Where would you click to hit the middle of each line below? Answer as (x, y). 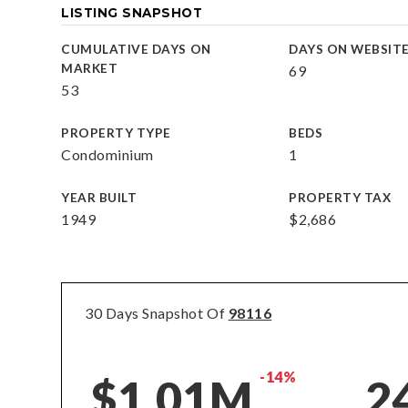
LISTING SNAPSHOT (132, 13)
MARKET (90, 68)
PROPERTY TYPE (116, 133)
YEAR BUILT (99, 198)
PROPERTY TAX (340, 198)
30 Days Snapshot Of (157, 313)
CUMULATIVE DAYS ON (136, 49)
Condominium (107, 154)
